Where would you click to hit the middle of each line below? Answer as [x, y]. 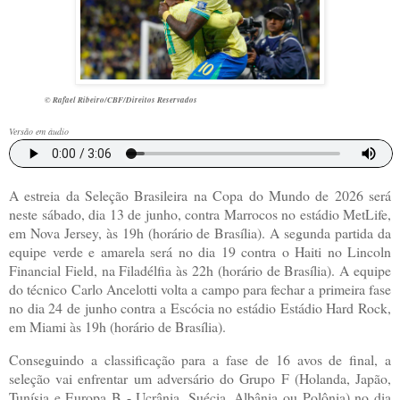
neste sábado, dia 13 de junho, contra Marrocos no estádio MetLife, [200, 214]
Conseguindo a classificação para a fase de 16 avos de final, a [200, 359]
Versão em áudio [39, 132]
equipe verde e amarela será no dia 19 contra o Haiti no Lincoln [200, 252]
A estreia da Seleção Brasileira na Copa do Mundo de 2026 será [200, 196]
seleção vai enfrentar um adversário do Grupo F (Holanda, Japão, [200, 378]
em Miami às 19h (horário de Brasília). [117, 327]
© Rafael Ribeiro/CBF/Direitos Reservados [121, 100]
